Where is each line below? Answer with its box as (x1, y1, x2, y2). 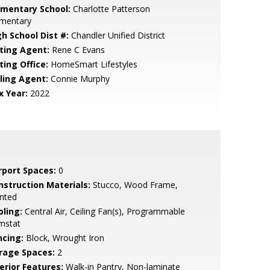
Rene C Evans (49, 44, 105, 55)
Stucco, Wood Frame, (90, 179, 178, 190)
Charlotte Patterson (70, 3, 150, 14)
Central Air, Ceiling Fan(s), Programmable (22, 206, 185, 217)
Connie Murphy (48, 73, 110, 84)
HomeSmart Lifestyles (48, 58, 137, 70)
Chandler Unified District (68, 30, 165, 41)
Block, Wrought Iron (23, 232, 104, 243)
